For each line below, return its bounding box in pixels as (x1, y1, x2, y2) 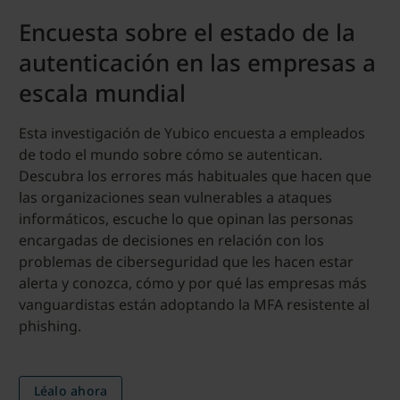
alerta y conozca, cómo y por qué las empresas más (18, 272, 367, 293)
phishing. (18, 315, 81, 336)
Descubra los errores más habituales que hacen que (18, 165, 371, 186)
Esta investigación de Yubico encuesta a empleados (18, 122, 365, 143)
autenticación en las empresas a (18, 46, 376, 79)
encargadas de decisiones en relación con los (18, 229, 324, 250)
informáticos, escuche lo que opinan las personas (18, 208, 354, 229)
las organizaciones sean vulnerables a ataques (18, 187, 332, 207)
